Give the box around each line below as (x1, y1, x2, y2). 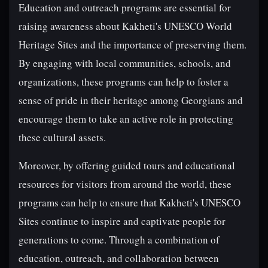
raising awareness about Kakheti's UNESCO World (19, 19, 232, 33)
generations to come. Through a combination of (19, 233, 220, 246)
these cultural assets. (19, 130, 106, 144)
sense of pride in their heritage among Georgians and (19, 93, 243, 107)
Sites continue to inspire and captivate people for (19, 214, 226, 228)
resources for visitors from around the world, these (19, 177, 232, 191)
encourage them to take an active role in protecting (19, 112, 233, 126)
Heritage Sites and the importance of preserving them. (19, 38, 246, 51)
